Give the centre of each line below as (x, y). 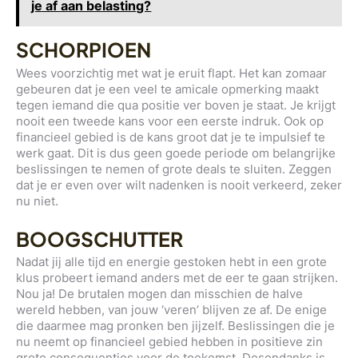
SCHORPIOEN (84, 50)
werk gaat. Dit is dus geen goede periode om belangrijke (176, 153)
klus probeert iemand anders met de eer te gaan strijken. (177, 278)
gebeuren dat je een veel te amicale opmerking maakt (167, 89)
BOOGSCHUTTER (99, 238)
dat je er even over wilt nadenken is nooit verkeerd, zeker (179, 185)
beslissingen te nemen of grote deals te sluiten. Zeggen (174, 169)
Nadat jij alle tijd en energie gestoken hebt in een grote (171, 262)
